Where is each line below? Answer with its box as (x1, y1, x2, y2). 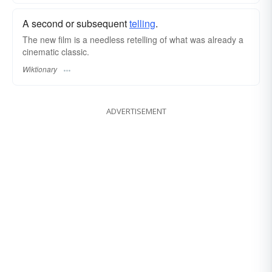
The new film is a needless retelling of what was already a (22, 33, 243, 46)
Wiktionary (22, 63, 57, 74)
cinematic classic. (22, 46, 89, 58)
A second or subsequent (22, 16, 129, 31)
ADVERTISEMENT (106, 105, 166, 117)
